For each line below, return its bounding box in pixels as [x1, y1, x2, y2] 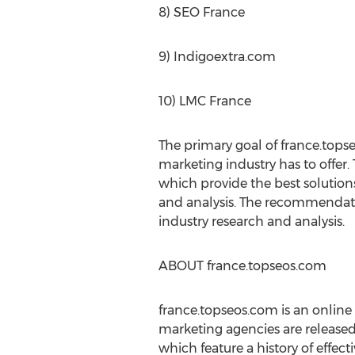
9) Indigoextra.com [158, 49, 276, 64]
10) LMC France [158, 94, 251, 109]
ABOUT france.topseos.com [158, 258, 326, 273]
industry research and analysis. [158, 214, 345, 229]
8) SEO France [158, 5, 245, 20]
